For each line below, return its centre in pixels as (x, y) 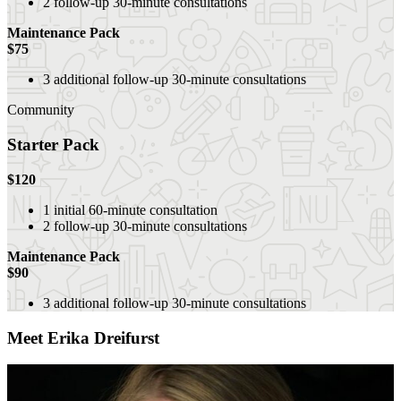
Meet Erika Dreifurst (83, 337)
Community (41, 110)
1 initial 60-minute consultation (130, 209)
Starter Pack (53, 145)
